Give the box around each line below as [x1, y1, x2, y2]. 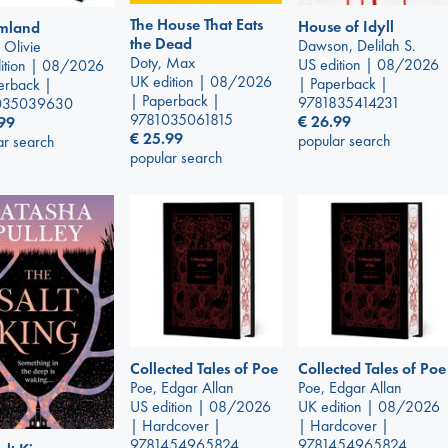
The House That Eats [130, 13, 263, 35]
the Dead [130, 32, 192, 54]
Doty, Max [130, 51, 195, 73]
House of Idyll [298, 15, 394, 37]
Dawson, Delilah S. [298, 34, 416, 56]
